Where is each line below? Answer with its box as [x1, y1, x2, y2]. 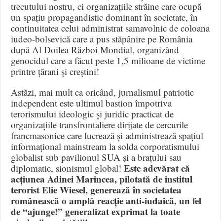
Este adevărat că [124, 161, 190, 175]
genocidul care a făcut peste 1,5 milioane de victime [11, 54, 206, 67]
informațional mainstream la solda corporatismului [11, 140, 200, 153]
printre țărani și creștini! [11, 65, 100, 78]
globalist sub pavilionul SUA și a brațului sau [11, 151, 182, 164]
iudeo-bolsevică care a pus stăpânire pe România [11, 33, 193, 45]
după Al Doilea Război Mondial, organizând [11, 43, 180, 56]
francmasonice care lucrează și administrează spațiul [11, 129, 204, 142]
